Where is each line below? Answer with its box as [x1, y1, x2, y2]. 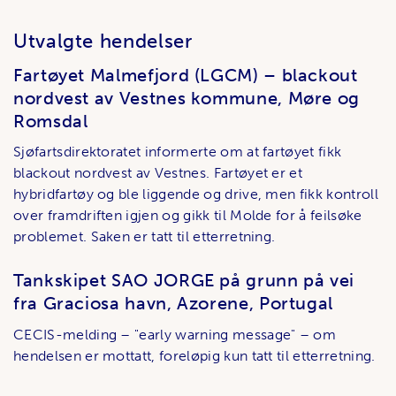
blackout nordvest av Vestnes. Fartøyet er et [13, 164, 303, 182]
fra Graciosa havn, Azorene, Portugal [13, 293, 334, 315]
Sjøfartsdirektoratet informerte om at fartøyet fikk [13, 143, 342, 161]
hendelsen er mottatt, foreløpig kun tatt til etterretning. [13, 346, 376, 364]
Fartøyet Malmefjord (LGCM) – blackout [13, 64, 358, 86]
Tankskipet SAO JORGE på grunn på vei [13, 270, 355, 292]
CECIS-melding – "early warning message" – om [13, 325, 337, 343]
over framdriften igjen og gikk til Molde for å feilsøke [13, 207, 362, 225]
